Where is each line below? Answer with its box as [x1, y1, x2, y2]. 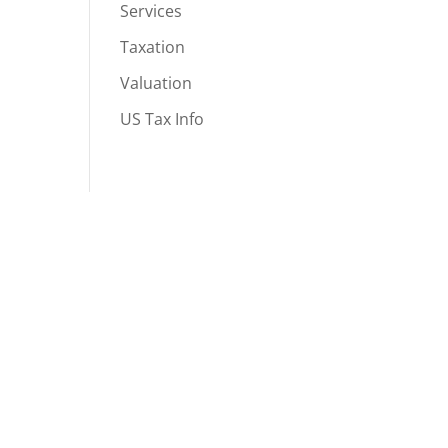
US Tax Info [120, 108, 205, 131]
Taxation [120, 36, 186, 59]
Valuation [120, 72, 193, 95]
